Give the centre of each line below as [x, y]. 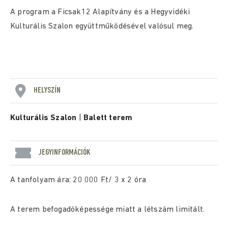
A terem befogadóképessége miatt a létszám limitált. [108, 210]
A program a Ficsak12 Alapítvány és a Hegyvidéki [100, 12]
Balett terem [108, 118]
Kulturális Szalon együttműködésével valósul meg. [102, 26]
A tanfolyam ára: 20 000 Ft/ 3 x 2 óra [78, 180]
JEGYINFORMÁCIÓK [65, 152]
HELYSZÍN [47, 90]
